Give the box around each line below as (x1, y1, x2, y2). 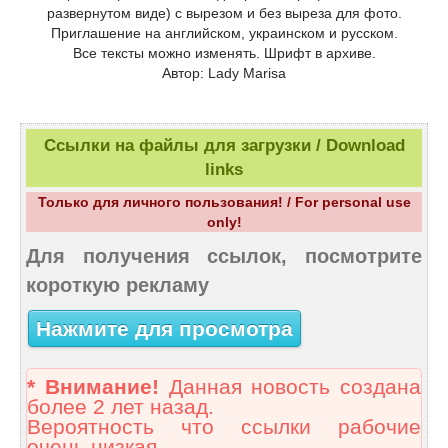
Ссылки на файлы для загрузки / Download (43, 136, 405, 156)
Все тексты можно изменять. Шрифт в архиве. (72, 45, 376, 62)
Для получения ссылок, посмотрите (26, 245, 422, 268)
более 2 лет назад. (27, 395, 214, 420)
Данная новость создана (158, 375, 421, 400)
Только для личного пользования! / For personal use (37, 194, 411, 211)
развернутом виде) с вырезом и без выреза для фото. (46, 5, 402, 22)
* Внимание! (27, 375, 159, 400)
